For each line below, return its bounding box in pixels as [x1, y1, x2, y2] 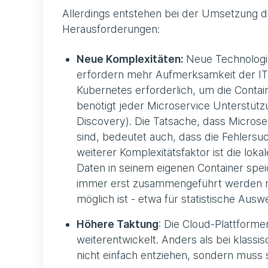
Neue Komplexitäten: [77, 52, 183, 65]
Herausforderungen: [62, 22, 160, 35]
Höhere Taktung [77, 217, 159, 230]
